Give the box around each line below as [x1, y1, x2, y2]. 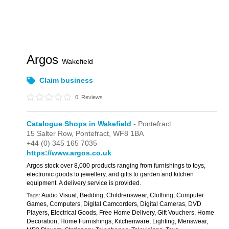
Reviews [80, 94, 103, 100]
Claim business [39, 76, 94, 84]
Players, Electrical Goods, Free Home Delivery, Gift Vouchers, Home [27, 209, 215, 216]
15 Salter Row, [27, 129, 76, 138]
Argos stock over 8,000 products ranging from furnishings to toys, [27, 162, 206, 169]
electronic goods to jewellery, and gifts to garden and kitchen [27, 171, 194, 178]
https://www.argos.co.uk [27, 149, 112, 157]
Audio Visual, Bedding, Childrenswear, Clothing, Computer [41, 192, 204, 199]
